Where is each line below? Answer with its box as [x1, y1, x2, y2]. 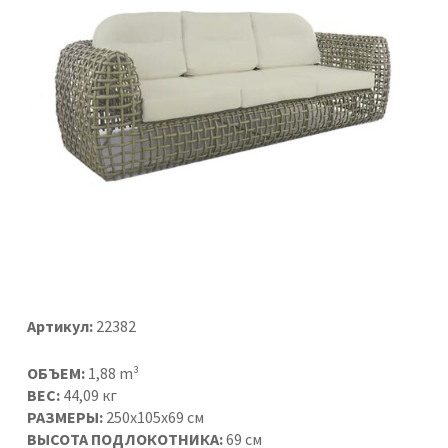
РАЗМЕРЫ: [27, 406, 104, 427]
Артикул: [26, 315, 93, 336]
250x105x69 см [103, 406, 205, 427]
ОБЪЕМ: [27, 362, 86, 383]
